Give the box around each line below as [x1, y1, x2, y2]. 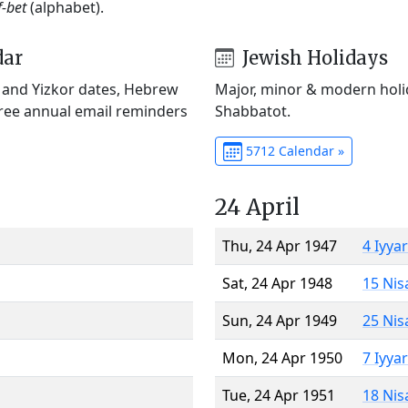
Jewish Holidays [237, 46, 388, 69]
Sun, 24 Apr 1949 [222, 310, 337, 331]
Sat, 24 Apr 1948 [222, 272, 332, 293]
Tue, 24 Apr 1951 [222, 384, 335, 405]
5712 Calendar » [241, 141, 344, 159]
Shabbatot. [215, 100, 291, 121]
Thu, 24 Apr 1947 [222, 235, 337, 256]
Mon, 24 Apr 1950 [222, 347, 342, 368]
